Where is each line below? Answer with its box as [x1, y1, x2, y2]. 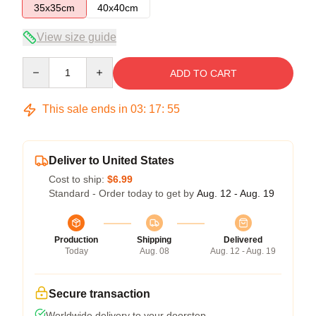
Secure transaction [49, 288, 150, 300]
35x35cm [34, 2, 75, 13]
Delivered [224, 235, 262, 245]
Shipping [137, 235, 171, 245]
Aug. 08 [139, 246, 169, 256]
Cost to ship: [49, 174, 107, 185]
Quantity [22, 58, 59, 69]
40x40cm [97, 2, 138, 13]
